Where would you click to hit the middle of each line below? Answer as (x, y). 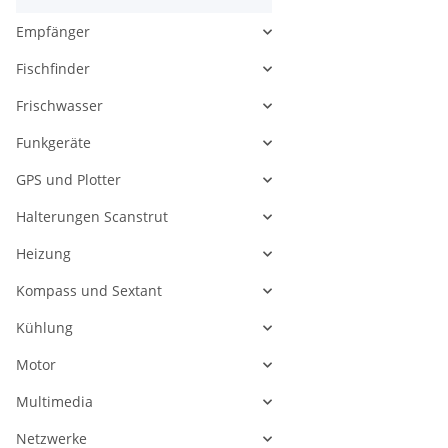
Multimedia (54, 402)
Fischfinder (53, 69)
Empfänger (53, 32)
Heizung (43, 254)
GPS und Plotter (68, 180)
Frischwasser (59, 106)
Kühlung (44, 328)
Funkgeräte (53, 143)
